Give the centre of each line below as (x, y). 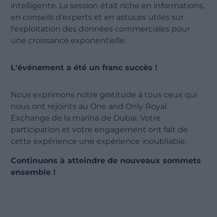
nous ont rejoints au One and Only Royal (89, 106)
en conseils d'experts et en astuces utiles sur (97, 17)
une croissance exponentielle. (69, 40)
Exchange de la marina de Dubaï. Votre (86, 118)
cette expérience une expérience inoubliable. (99, 141)
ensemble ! (33, 172)
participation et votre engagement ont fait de (100, 129)
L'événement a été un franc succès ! (84, 67)
